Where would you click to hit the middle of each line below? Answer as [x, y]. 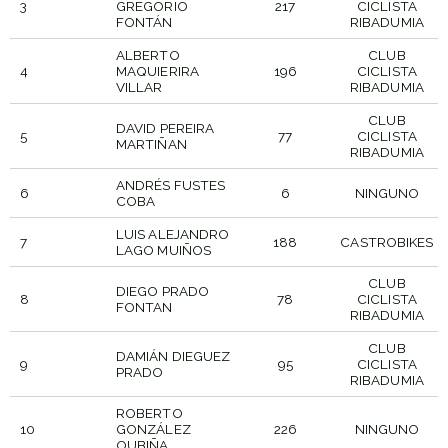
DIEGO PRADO [162, 290]
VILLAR [139, 86]
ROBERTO [149, 412]
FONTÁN [144, 21]
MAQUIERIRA [157, 70]
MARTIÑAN [151, 143]
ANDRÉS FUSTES [170, 184]
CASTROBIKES [387, 241]
